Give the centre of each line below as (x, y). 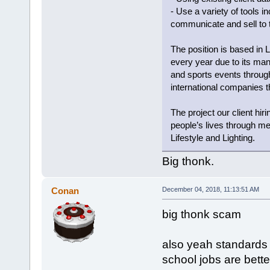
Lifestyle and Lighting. (212, 138)
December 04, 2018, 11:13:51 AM (210, 190)
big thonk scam (201, 215)
